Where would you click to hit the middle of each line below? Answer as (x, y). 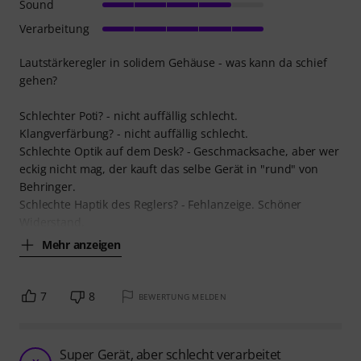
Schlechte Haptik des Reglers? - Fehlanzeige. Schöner (161, 204)
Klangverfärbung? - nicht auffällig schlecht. (134, 133)
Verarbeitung (54, 28)
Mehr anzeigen (81, 245)
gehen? (39, 80)
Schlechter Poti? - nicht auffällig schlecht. (129, 115)
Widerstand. (52, 222)
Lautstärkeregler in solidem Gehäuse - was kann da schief (173, 62)
